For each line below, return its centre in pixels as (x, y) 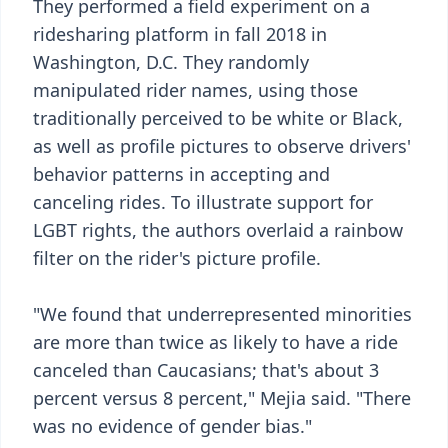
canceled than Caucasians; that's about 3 (206, 370)
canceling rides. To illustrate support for (203, 202)
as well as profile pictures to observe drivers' (222, 146)
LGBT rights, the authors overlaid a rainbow (218, 230)
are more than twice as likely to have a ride (215, 342)
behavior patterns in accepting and (181, 174)
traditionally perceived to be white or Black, (218, 118)
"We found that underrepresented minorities (222, 314)
